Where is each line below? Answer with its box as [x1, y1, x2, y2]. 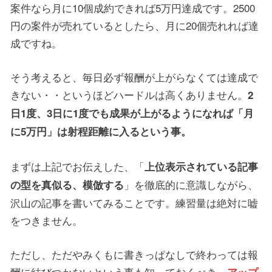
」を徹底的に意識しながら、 [124, 176, 258, 192]
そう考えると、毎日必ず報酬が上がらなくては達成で [10, 69, 258, 85]
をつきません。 [10, 212, 83, 228]
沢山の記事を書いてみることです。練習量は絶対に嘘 [10, 194, 258, 210]
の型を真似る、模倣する [10, 177, 124, 192]
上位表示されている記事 [144, 158, 258, 174]
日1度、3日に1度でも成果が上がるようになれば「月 [10, 106, 254, 121]
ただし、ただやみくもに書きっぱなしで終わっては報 [10, 246, 258, 262]
